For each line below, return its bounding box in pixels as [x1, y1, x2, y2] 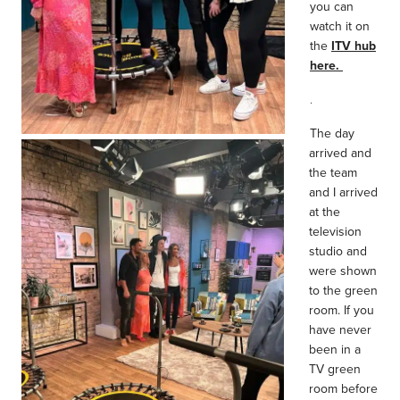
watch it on [310, 17, 370, 35]
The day [310, 124, 354, 142]
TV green [309, 360, 361, 378]
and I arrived [309, 183, 378, 201]
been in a [309, 340, 361, 358]
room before [309, 379, 378, 397]
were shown [309, 262, 377, 279]
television [309, 222, 362, 240]
